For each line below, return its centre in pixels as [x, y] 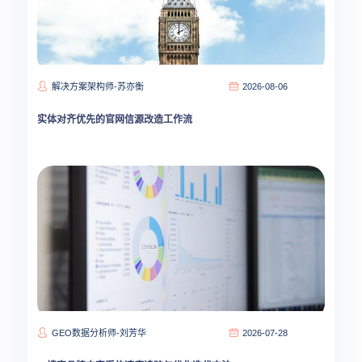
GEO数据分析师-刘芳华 [99, 333]
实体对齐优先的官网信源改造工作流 [115, 120]
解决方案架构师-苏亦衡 [98, 86]
